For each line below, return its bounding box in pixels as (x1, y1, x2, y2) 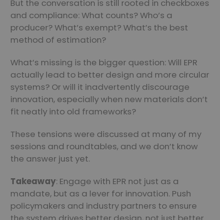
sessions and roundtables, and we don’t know (10, 140, 198, 152)
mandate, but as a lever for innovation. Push (10, 187, 191, 199)
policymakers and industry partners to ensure (10, 199, 197, 212)
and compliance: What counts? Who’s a (10, 9, 172, 21)
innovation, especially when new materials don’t (10, 93, 208, 105)
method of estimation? (10, 33, 106, 46)
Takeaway (10, 175, 56, 187)
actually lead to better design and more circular (10, 68, 209, 81)
